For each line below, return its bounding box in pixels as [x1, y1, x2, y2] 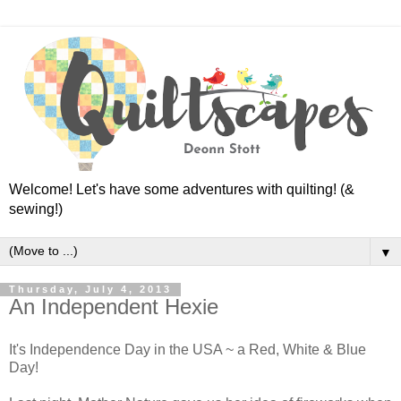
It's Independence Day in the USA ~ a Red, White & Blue [9, 342, 366, 358]
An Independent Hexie [9, 294, 218, 320]
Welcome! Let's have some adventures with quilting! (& [9, 182, 354, 198]
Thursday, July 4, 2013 [9, 284, 172, 295]
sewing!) [9, 201, 63, 218]
